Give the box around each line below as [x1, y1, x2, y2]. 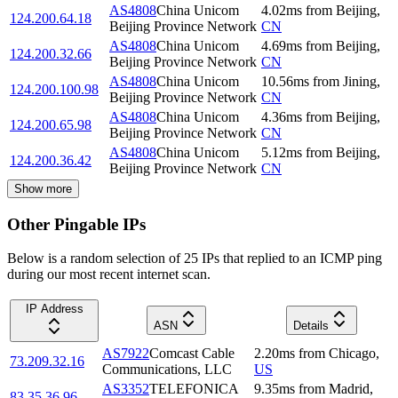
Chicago [329, 346, 376, 362]
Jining [343, 73, 377, 89]
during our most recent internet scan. [7, 267, 211, 283]
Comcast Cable [149, 346, 235, 362]
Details [292, 319, 329, 333]
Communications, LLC [102, 362, 232, 378]
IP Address [25, 302, 84, 316]
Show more [14, 181, 72, 195]
